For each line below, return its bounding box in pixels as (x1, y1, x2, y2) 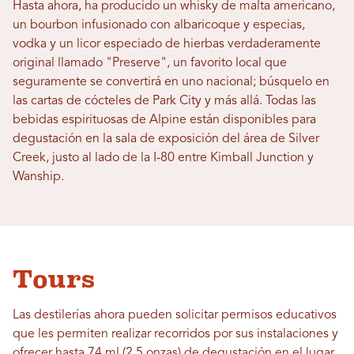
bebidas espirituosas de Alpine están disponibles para (13, 114, 316, 126)
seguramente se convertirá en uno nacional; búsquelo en (13, 76, 330, 88)
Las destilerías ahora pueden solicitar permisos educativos (13, 309, 337, 322)
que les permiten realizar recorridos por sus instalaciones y (13, 328, 338, 341)
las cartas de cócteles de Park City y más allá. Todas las (13, 95, 316, 107)
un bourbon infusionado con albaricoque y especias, (13, 19, 305, 32)
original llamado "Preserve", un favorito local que (13, 57, 287, 70)
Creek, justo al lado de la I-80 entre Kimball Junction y (13, 152, 314, 164)
